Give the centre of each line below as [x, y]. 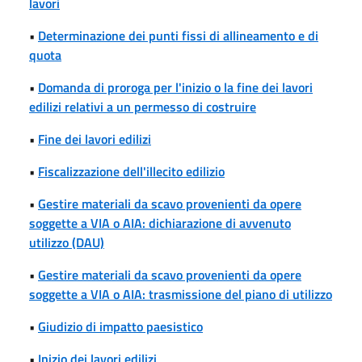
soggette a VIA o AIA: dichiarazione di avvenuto [160, 223]
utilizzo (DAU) [67, 242]
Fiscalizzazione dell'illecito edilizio [131, 171]
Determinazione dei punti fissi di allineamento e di [178, 35]
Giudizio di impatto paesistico [120, 326]
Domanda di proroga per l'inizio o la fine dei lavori [175, 87]
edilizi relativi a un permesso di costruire [143, 106]
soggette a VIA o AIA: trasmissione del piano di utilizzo [181, 294]
